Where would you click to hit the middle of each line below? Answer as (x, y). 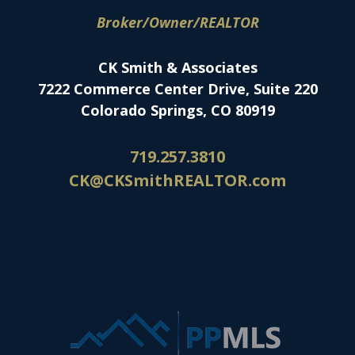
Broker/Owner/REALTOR (177, 22)
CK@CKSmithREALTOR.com (177, 180)
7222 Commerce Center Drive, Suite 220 (177, 89)
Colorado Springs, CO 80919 (177, 110)
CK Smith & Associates (177, 67)
